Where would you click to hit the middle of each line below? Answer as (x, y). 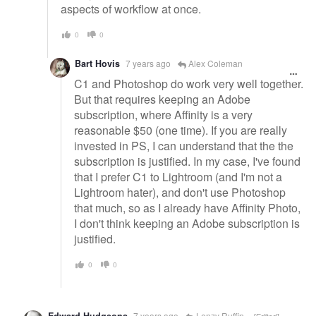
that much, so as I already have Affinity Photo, (187, 207)
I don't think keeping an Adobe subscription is (187, 223)
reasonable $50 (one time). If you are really (181, 130)
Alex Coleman (214, 63)
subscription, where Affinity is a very (163, 114)
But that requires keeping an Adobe (162, 99)
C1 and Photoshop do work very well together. (189, 83)
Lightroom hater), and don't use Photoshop (180, 192)
